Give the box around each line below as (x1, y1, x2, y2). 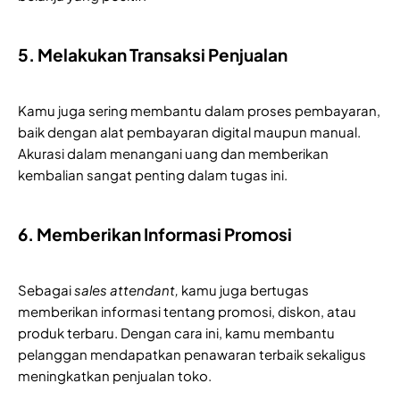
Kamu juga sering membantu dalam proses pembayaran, (18, 101, 380, 119)
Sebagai (18, 280, 74, 298)
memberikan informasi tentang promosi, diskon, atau (18, 302, 356, 320)
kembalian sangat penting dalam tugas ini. (18, 165, 287, 183)
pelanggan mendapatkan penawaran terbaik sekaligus (18, 345, 366, 362)
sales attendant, (74, 280, 179, 298)
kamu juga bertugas (179, 280, 309, 298)
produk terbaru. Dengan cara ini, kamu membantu (18, 323, 335, 341)
